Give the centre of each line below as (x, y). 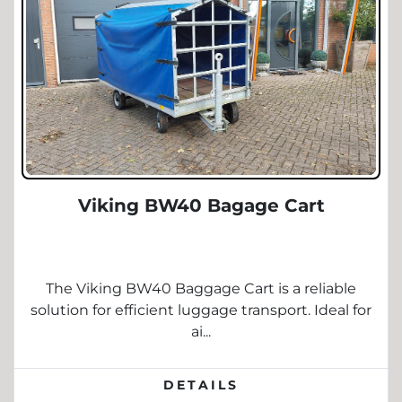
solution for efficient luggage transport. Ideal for (201, 310)
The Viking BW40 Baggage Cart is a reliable (201, 288)
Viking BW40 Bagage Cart (201, 205)
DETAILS (201, 385)
